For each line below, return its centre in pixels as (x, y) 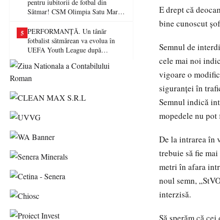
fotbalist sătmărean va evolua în (71, 41)
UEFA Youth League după (64, 50)
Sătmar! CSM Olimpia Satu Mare (74, 12)
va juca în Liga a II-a (57, 21)
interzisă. (175, 194)
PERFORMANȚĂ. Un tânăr (67, 31)
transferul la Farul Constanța (67, 59)
